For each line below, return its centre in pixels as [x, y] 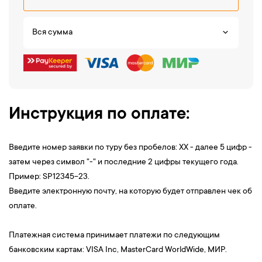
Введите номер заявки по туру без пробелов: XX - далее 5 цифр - [130, 148]
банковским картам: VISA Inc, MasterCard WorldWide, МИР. [118, 250]
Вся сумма [52, 33]
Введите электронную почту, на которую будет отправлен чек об [130, 192]
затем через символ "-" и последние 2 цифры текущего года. [124, 162]
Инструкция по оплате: [99, 115]
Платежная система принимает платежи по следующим [114, 235]
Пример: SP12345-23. [49, 177]
